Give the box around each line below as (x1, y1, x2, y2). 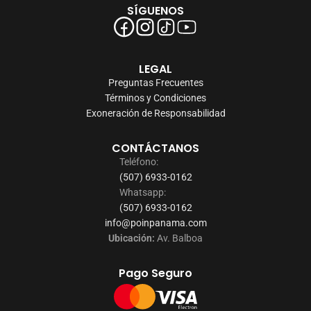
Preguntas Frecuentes (108, 76, 203, 88)
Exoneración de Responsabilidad (85, 107, 226, 119)
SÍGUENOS (127, 2, 184, 19)
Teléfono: (119, 155, 158, 167)
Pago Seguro (119, 264, 192, 281)
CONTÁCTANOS (112, 140, 199, 156)
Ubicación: (108, 232, 155, 244)
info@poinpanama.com (104, 217, 207, 228)
